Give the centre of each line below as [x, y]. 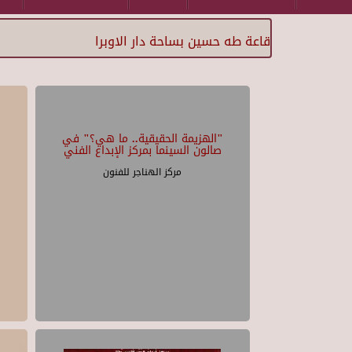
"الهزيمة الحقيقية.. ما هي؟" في [142, 139]
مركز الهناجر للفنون [143, 172]
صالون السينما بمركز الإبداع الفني [142, 151]
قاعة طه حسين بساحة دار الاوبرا [183, 42]
